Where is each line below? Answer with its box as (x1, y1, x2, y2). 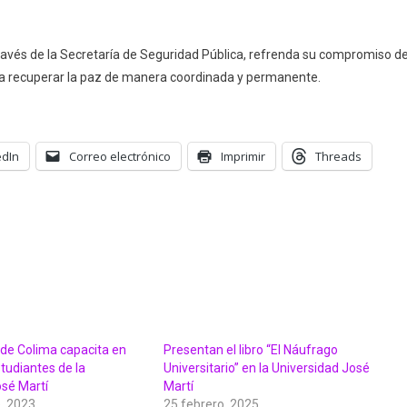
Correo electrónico (69, 148, 171, 165)
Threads (315, 148, 362, 165)
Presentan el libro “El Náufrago (163, 342, 338, 358)
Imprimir (221, 148, 265, 165)
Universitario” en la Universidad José (163, 361, 370, 376)
